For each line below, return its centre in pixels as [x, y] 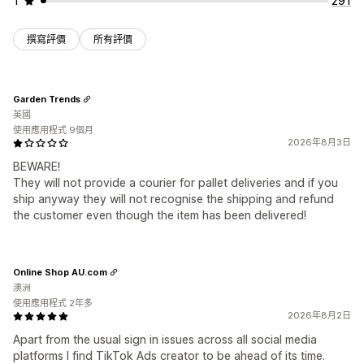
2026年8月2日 [319, 316]
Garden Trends [47, 99]
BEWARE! [37, 167]
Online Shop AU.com [60, 272]
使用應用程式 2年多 [53, 303]
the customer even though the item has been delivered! [160, 215]
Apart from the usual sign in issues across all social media [165, 340]
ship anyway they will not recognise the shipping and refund [173, 199]
